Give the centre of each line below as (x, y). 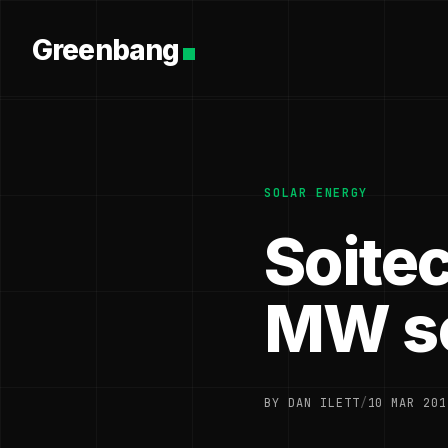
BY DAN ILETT (312, 403)
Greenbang (106, 49)
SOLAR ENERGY (316, 193)
